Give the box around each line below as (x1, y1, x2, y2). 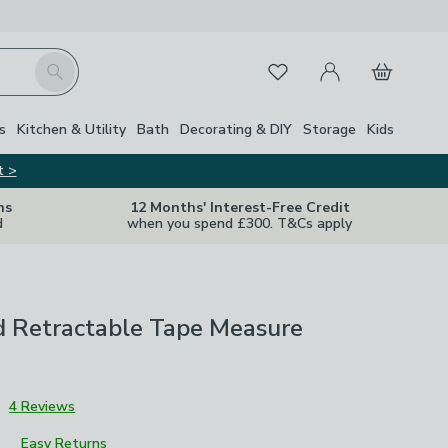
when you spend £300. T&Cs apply (127, 214, 352, 233)
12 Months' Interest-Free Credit (129, 198, 350, 217)
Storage (303, 119, 356, 139)
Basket (358, 49, 409, 71)
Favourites (253, 57, 327, 79)
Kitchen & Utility (17, 119, 126, 139)
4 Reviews (9, 397, 76, 416)
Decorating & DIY (180, 119, 292, 139)
